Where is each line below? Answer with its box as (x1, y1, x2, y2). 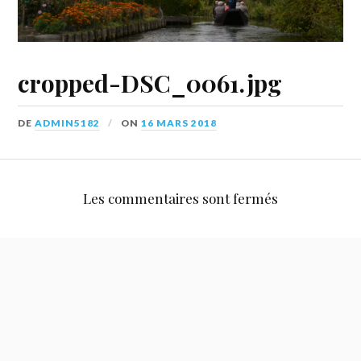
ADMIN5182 (35, 116, 101, 129)
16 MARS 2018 (141, 116, 218, 129)
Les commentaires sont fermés (83, 189, 278, 208)
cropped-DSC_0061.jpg (18, 66, 283, 98)
